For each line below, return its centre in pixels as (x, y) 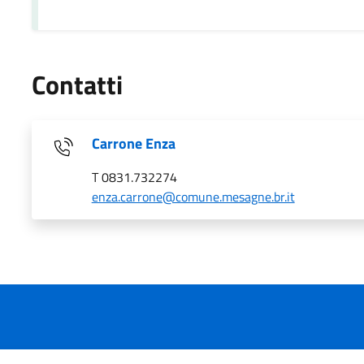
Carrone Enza (133, 143)
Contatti (77, 84)
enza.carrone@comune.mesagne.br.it (193, 196)
